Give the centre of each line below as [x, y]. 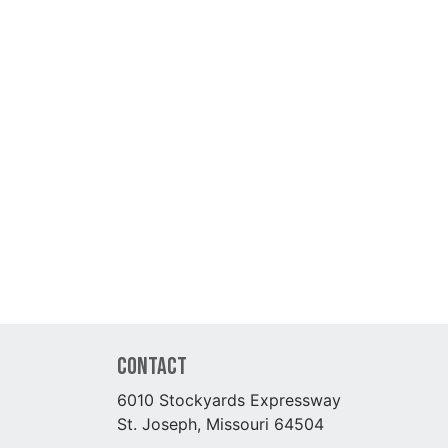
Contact [152, 367]
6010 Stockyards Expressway [229, 400]
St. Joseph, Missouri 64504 [220, 424]
